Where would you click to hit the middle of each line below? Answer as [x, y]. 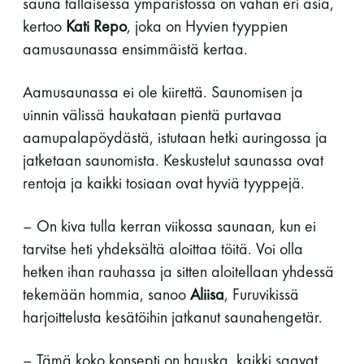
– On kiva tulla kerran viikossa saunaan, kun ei [169, 225]
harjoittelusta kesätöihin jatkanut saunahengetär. [173, 316]
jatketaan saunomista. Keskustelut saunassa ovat [173, 160]
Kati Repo [96, 26]
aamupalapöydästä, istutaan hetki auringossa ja [175, 137]
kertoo [44, 26]
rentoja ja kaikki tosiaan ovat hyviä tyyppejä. [164, 182]
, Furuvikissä [262, 294]
